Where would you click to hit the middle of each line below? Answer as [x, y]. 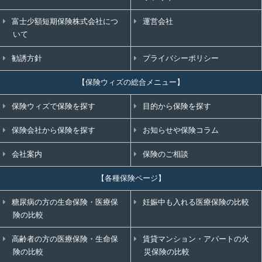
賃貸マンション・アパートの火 [196, 239]
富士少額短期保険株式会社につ [65, 22]
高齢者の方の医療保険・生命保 [65, 239]
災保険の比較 [167, 252]
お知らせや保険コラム [181, 130]
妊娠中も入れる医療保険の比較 [196, 202]
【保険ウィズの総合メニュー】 [131, 82]
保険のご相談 [166, 154]
